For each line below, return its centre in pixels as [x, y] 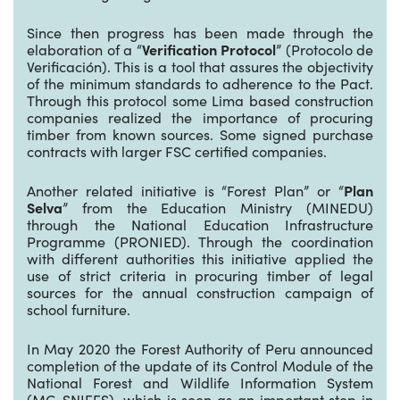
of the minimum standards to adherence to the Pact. [200, 83]
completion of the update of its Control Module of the [200, 365]
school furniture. [79, 309]
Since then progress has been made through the [200, 32]
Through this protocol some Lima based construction [200, 100]
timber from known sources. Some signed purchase [200, 134]
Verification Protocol [208, 49]
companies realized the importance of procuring [200, 117]
